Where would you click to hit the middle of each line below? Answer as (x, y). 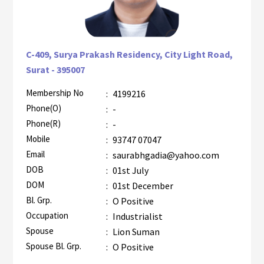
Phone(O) (43, 108)
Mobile (38, 138)
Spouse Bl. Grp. (53, 246)
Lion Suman (135, 231)
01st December (142, 185)
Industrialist (137, 216)
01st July (129, 170)
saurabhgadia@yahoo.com (165, 155)
